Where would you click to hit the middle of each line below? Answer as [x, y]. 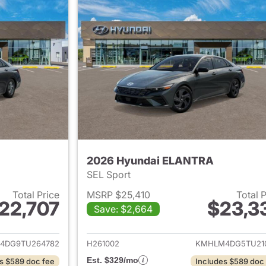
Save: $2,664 [123, 209]
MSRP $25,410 [118, 195]
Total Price [36, 195]
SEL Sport [110, 175]
